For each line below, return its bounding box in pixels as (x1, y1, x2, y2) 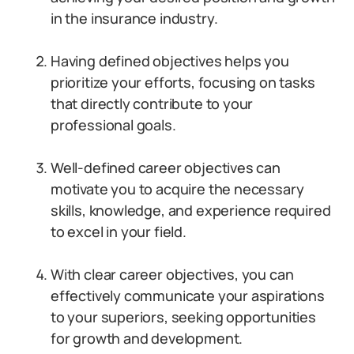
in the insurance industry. (51, 9, 218, 28)
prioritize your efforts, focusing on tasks (51, 73, 315, 92)
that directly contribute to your (51, 94, 254, 113)
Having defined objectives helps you (51, 51, 289, 70)
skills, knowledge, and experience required (51, 201, 331, 220)
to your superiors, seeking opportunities (51, 307, 316, 326)
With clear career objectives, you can (51, 265, 294, 284)
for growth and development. (51, 329, 243, 348)
